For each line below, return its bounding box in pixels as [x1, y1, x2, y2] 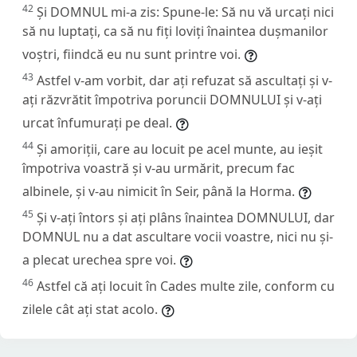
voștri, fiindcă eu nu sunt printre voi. [22, 45, 241, 63]
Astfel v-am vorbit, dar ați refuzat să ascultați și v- [37, 71, 332, 89]
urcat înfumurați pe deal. [22, 113, 172, 131]
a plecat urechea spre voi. [22, 250, 176, 269]
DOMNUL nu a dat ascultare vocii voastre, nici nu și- [22, 227, 333, 245]
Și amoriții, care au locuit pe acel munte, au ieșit [37, 139, 323, 158]
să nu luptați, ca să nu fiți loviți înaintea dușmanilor [22, 22, 328, 40]
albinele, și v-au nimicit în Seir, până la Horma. [22, 182, 295, 200]
